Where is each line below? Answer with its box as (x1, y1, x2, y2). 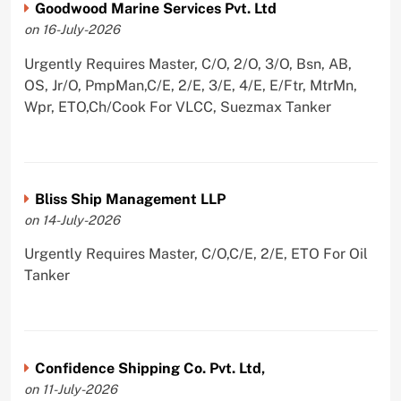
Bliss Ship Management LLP (34, 191, 226, 209)
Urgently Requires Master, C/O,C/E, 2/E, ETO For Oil (23, 245, 368, 263)
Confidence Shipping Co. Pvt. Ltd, (34, 360, 265, 378)
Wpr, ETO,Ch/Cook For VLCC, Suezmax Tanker (23, 98, 331, 115)
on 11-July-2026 (23, 381, 117, 397)
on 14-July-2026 (23, 212, 120, 228)
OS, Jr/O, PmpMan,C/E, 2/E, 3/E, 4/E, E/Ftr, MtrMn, (23, 76, 357, 94)
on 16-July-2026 (23, 21, 120, 38)
